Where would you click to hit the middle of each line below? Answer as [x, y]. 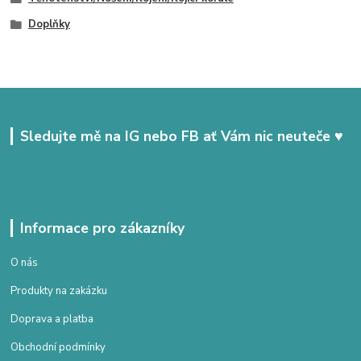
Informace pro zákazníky [102, 228]
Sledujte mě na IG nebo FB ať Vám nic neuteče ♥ [181, 136]
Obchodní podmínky [58, 347]
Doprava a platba [52, 319]
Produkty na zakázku [59, 290]
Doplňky [49, 25]
